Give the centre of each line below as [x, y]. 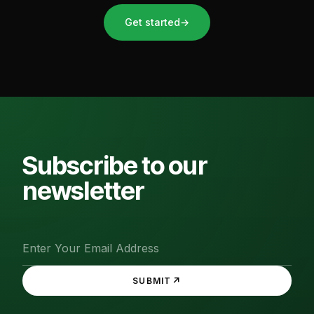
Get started [152, 22]
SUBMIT [152, 281]
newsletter [83, 190]
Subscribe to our [115, 165]
